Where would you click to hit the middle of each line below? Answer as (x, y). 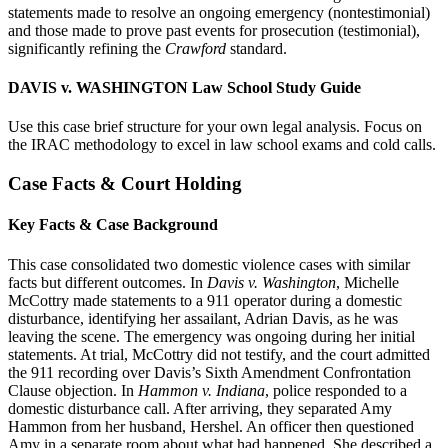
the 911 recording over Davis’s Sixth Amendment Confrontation (209, 372)
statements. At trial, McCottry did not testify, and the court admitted (219, 354)
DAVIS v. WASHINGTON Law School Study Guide (184, 88)
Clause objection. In (73, 390)
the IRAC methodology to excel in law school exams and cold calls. (222, 145)
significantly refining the (86, 48)
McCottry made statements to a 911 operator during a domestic (205, 300)
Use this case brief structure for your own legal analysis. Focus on (215, 127)
